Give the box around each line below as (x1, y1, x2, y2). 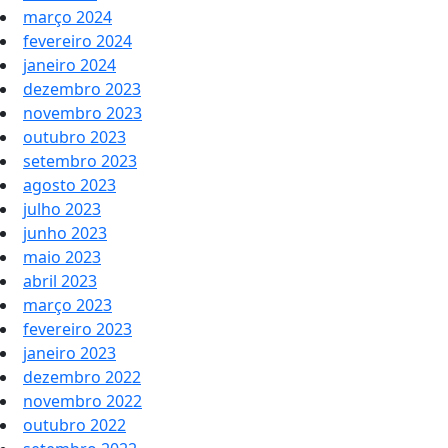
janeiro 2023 (23, 342, 116, 365)
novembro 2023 (23, 102, 142, 125)
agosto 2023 (23, 174, 116, 197)
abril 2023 (23, 270, 97, 293)
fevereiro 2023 (23, 318, 132, 341)
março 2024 (23, 6, 112, 29)
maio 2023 (23, 246, 101, 269)
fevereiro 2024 (23, 30, 132, 53)
